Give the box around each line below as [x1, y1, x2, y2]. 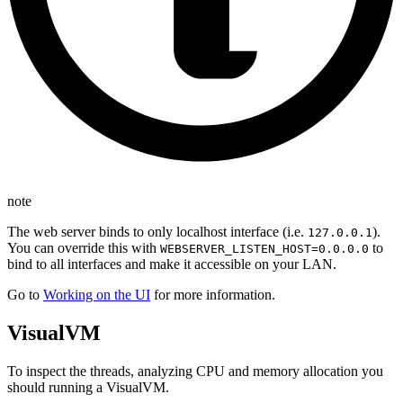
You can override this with [7, 240, 160, 256]
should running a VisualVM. [7, 380, 169, 396]
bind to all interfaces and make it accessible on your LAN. [7, 256, 336, 273]
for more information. [150, 287, 275, 303]
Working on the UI [43, 287, 150, 303]
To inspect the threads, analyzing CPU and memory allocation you [7, 363, 383, 380]
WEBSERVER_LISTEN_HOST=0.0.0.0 [160, 242, 369, 256]
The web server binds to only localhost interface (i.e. [7, 224, 308, 240]
